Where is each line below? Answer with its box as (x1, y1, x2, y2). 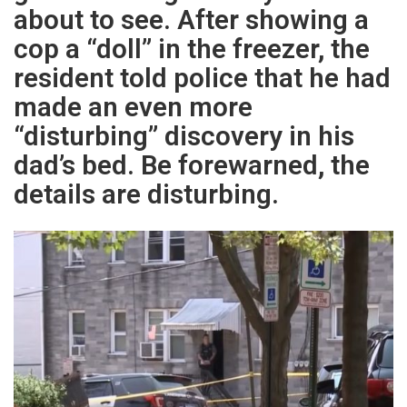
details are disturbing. (14, 179, 279, 210)
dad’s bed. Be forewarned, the (14, 150, 370, 181)
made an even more (14, 92, 253, 123)
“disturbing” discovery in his (14, 121, 354, 152)
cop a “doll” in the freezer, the (14, 34, 370, 65)
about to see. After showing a (14, 5, 369, 35)
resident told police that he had (14, 63, 391, 94)
